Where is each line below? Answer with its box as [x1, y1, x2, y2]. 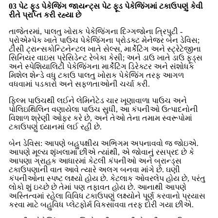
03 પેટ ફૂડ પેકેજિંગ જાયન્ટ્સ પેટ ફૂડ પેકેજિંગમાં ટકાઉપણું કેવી [9, 1, 203, 10]
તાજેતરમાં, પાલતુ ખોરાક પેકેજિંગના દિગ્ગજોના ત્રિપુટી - [9, 27, 182, 36]
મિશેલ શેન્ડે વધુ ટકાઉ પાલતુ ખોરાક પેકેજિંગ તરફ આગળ [9, 71, 184, 79]
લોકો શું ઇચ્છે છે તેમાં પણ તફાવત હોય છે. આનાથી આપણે [9, 182, 186, 191]
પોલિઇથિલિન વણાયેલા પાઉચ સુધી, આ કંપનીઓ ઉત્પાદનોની [9, 105, 198, 113]
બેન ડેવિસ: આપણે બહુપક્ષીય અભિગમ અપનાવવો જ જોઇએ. [9, 139, 199, 147]
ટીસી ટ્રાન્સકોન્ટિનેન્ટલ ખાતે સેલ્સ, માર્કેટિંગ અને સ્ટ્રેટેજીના [9, 44, 201, 53]
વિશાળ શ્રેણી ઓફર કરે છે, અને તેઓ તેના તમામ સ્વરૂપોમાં [9, 113, 192, 122]
